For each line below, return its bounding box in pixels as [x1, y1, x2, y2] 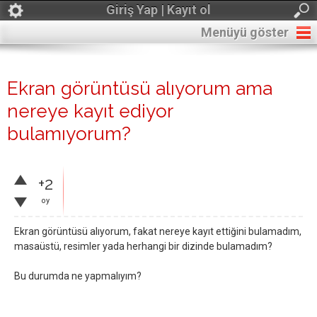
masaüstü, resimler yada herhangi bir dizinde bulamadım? [14, 241, 272, 252]
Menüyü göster [201, 25, 289, 40]
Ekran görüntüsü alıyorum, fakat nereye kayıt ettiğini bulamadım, [14, 226, 301, 237]
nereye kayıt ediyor [7, 100, 173, 122]
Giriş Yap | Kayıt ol [106, 2, 211, 17]
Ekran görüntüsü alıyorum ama [7, 78, 272, 99]
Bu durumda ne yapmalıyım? [14, 270, 142, 282]
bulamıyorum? [7, 123, 131, 144]
